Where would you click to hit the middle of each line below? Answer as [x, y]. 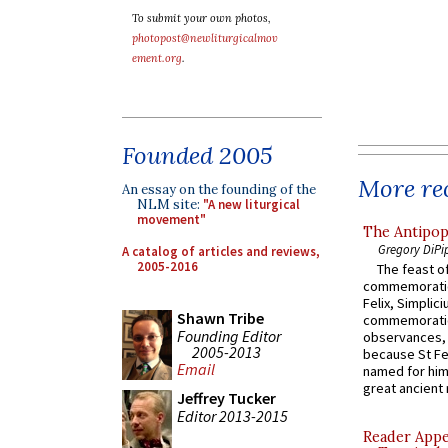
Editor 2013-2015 [232, 415]
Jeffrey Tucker [226, 398]
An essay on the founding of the [219, 189]
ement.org [157, 58]
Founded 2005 [197, 155]
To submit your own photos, [201, 18]
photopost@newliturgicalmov [205, 38]
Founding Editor [229, 335]
